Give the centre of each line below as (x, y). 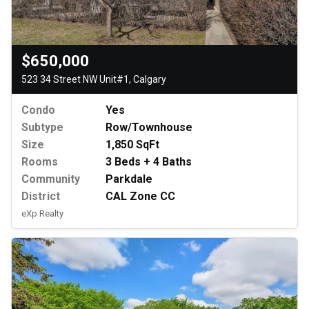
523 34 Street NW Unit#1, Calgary (94, 79)
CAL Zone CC (140, 196)
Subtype (42, 127)
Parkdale (129, 179)
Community (51, 179)
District (41, 196)
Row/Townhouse (149, 127)
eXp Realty (42, 213)
